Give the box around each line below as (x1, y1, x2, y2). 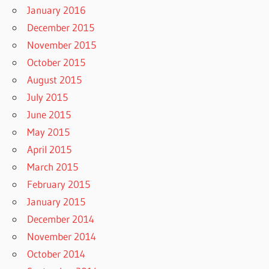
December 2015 (27, 21, 95, 34)
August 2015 (27, 73, 82, 86)
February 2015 (27, 178, 91, 191)
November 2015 (27, 38, 97, 52)
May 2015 (27, 125, 70, 139)
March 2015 (27, 160, 79, 174)
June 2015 (27, 108, 71, 121)
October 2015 (27, 56, 86, 69)
